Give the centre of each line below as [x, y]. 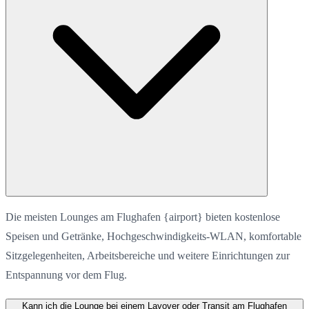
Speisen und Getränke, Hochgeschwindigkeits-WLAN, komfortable [153, 236]
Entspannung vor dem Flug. [66, 275]
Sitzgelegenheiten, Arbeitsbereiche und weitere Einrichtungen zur [148, 255]
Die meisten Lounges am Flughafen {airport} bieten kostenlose [143, 217]
